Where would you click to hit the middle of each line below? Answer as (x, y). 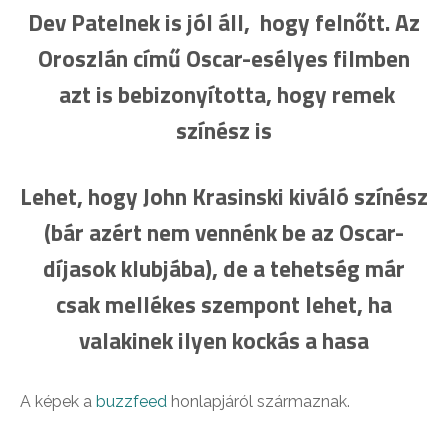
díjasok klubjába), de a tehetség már (224, 268)
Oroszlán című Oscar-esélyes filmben (224, 58)
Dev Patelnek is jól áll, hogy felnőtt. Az (224, 22)
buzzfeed (133, 401)
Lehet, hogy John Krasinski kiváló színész (224, 196)
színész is (224, 130)
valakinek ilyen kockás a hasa (224, 340)
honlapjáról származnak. (260, 401)
